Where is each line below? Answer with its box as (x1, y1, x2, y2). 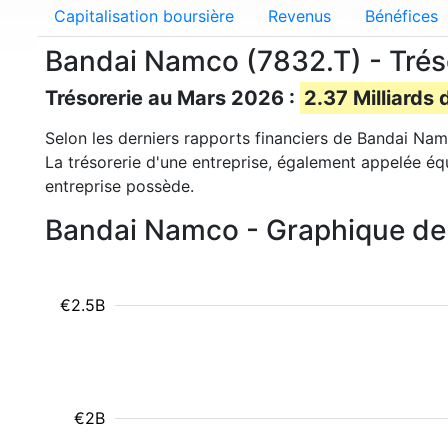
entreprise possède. (45, 176, 194, 196)
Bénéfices (365, 6, 438, 26)
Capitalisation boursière (54, 6, 234, 26)
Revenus (268, 6, 331, 26)
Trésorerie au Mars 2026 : (45, 86, 300, 110)
